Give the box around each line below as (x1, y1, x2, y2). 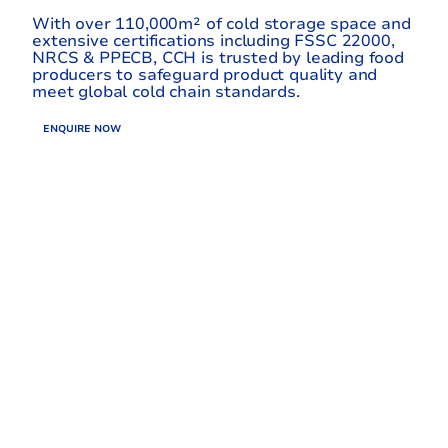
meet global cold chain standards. (32, 80, 300, 103)
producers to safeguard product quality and (32, 63, 378, 86)
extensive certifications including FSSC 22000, (32, 29, 395, 52)
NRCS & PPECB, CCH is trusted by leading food (32, 46, 404, 69)
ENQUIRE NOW (43, 122, 122, 137)
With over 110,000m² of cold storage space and (32, 12, 411, 35)
